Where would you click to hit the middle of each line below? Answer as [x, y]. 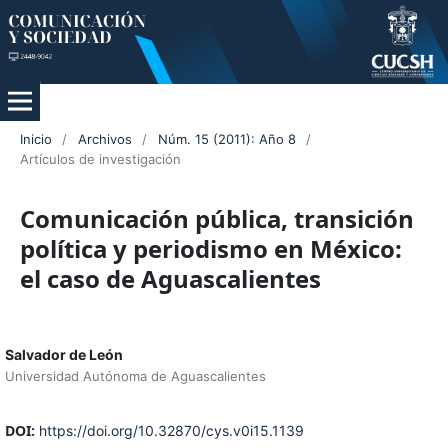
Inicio [35, 139]
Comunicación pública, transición [216, 219]
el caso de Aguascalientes [170, 279]
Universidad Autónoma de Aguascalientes [135, 376]
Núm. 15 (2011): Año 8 [226, 139]
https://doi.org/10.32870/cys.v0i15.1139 [171, 431]
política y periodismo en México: [210, 249]
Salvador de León [63, 355]
